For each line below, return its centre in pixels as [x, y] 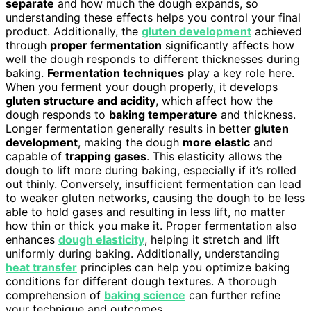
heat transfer [41, 267]
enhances [32, 239]
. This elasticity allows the [214, 156]
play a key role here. [239, 73]
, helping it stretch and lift [212, 239]
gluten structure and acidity [81, 100]
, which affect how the [214, 100]
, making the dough [130, 142]
